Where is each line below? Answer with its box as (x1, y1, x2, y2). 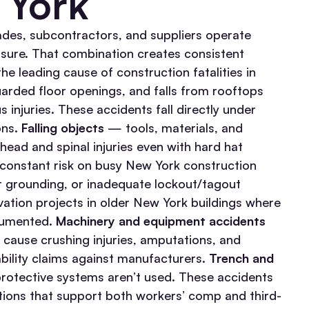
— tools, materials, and (104, 120, 243, 136)
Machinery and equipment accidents (56, 213, 266, 229)
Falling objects (21, 120, 104, 136)
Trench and (209, 250, 274, 266)
